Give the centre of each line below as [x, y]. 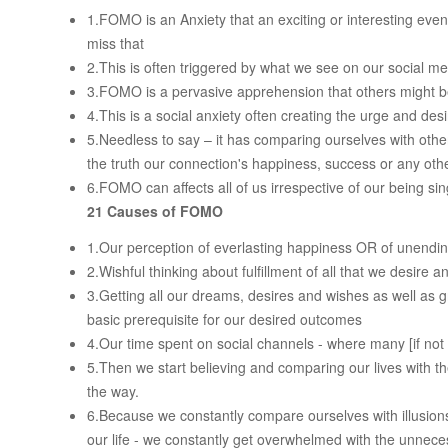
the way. [113, 391]
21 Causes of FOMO [155, 211]
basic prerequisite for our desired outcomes [224, 319]
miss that [115, 43]
